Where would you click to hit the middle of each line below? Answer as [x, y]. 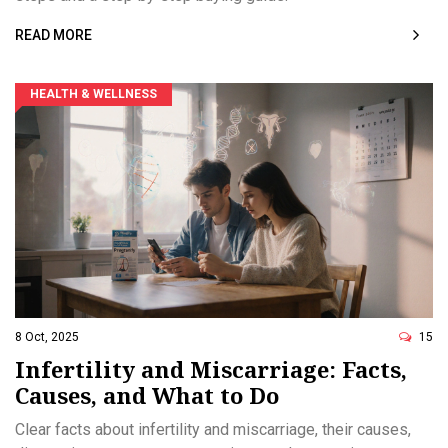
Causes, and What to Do [147, 394]
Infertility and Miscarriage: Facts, [211, 368]
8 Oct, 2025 [47, 336]
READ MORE [53, 34]
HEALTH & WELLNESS [93, 93]
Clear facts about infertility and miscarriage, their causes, [213, 429]
